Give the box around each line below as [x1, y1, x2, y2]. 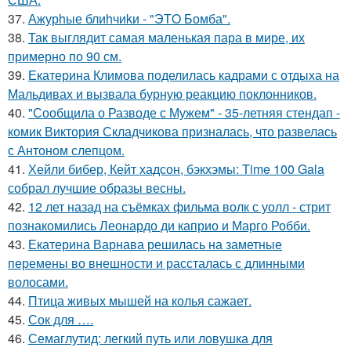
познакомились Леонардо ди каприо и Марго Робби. [8, 216, 310, 234]
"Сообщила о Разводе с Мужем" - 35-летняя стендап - [28, 103, 340, 121]
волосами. [8, 273, 68, 291]
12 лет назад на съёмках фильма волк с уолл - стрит [28, 197, 331, 215]
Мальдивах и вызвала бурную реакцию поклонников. [8, 85, 317, 103]
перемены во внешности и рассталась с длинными [8, 254, 305, 272]
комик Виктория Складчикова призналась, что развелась [8, 122, 337, 140]
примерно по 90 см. [8, 47, 121, 65]
